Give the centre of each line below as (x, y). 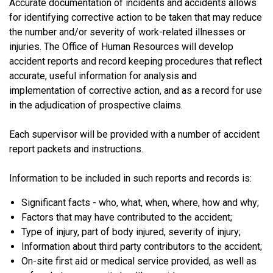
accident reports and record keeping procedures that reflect (136, 61)
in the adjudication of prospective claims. (96, 105)
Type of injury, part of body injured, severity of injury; (131, 232)
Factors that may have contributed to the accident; (127, 217)
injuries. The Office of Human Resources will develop (121, 46)
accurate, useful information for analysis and (103, 76)
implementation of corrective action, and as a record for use (136, 90)
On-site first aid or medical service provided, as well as (139, 261)
